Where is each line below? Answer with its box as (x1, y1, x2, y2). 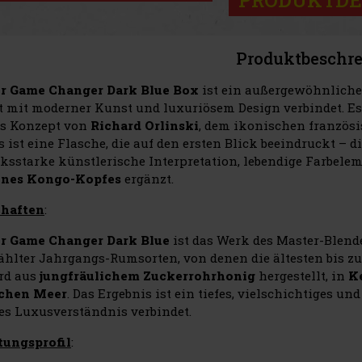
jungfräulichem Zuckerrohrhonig (40, 267, 255, 284)
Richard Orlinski (90, 116, 199, 133)
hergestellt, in (255, 267, 348, 284)
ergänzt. (121, 170, 174, 187)
